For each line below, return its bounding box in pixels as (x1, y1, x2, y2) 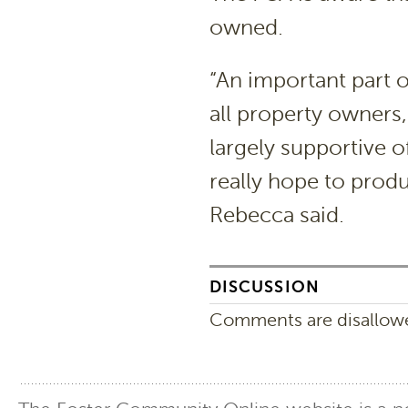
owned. (209, 15, 283, 41)
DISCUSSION (209, 276, 320, 297)
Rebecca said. (209, 202, 344, 229)
